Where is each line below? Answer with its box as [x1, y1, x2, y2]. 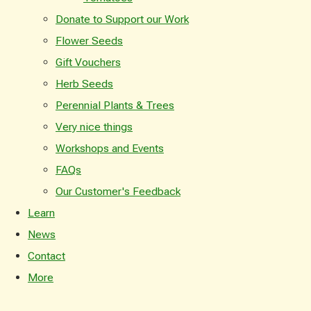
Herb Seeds [56, 76, 113, 90]
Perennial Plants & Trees [56, 98, 174, 112]
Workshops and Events [56, 141, 164, 155]
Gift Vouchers [56, 55, 121, 69]
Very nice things [56, 119, 133, 133]
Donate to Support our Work [56, 12, 189, 26]
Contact [28, 249, 65, 262]
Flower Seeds [56, 33, 123, 47]
